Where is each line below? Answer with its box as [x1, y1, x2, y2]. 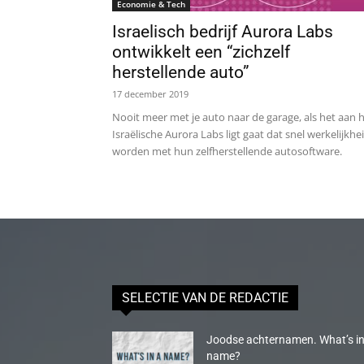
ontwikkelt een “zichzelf [112, 42, 290, 62]
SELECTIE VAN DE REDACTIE [122, 290, 288, 305]
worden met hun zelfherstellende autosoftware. [112, 144, 342, 158]
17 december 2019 [112, 88, 188, 100]
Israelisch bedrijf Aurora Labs [112, 22, 333, 41]
